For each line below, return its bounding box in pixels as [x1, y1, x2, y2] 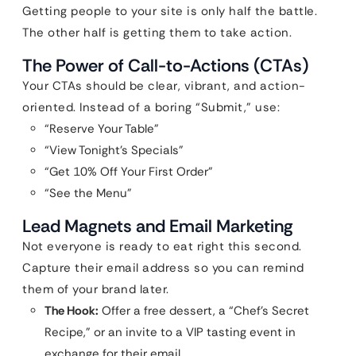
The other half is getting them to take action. [22, 25, 292, 41]
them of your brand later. [22, 281, 169, 297]
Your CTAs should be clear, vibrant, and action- [22, 78, 306, 94]
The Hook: [44, 303, 99, 319]
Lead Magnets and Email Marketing [22, 215, 293, 238]
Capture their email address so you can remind [22, 260, 304, 276]
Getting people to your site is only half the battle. [22, 3, 317, 19]
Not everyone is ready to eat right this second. [22, 238, 302, 254]
